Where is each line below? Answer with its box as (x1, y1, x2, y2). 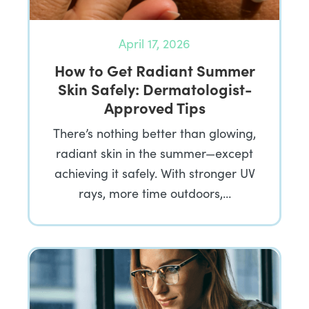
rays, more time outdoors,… (78, 184, 231, 201)
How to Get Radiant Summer (54, 59, 255, 81)
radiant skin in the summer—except (56, 144, 253, 161)
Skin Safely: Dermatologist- (57, 77, 252, 99)
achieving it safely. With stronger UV (54, 164, 255, 181)
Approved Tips (103, 96, 206, 118)
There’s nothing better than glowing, (53, 124, 256, 141)
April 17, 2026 (119, 34, 190, 52)
